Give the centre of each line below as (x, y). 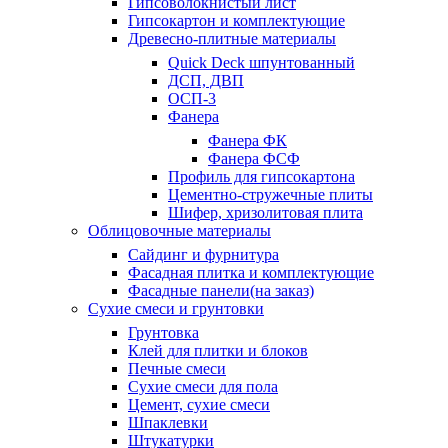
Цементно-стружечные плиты (270, 194)
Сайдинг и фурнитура (203, 254)
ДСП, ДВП (206, 80)
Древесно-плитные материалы (232, 38)
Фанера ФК (247, 140)
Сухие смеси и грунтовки (176, 308)
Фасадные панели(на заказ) (221, 290)
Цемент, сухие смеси (199, 404)
